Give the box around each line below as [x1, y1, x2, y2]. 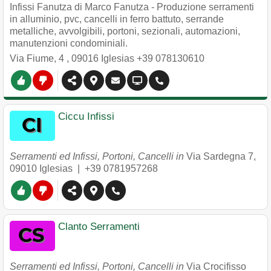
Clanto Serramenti [58, 221, 140, 232]
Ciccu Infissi [58, 111, 114, 122]
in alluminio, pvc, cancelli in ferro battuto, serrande [10, 14, 224, 24]
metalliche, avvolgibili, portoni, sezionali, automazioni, [10, 26, 240, 36]
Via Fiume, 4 [10, 53, 67, 64]
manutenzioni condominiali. [10, 38, 128, 48]
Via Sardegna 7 [186, 151, 253, 162]
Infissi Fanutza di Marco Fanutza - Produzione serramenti [10, 2, 254, 12]
